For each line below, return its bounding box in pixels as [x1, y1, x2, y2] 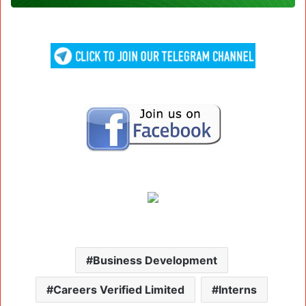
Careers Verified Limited [53, 283, 184, 297]
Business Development [92, 253, 217, 268]
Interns [218, 283, 257, 297]
